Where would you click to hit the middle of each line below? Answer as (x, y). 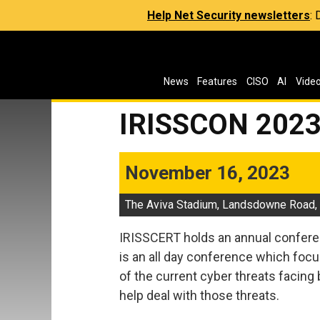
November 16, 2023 (207, 173)
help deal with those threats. (199, 295)
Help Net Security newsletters (229, 15)
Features (217, 81)
